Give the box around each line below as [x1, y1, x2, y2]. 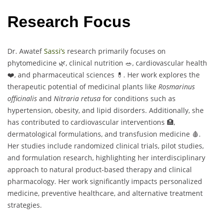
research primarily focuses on [65, 46, 166, 56]
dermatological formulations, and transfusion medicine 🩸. [7, 129, 201, 139]
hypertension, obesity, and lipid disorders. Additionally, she [7, 105, 204, 115]
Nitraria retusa [54, 93, 101, 103]
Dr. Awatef [7, 46, 44, 56]
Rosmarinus [158, 81, 195, 91]
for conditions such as [101, 93, 176, 103]
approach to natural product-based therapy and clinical [7, 164, 192, 174]
